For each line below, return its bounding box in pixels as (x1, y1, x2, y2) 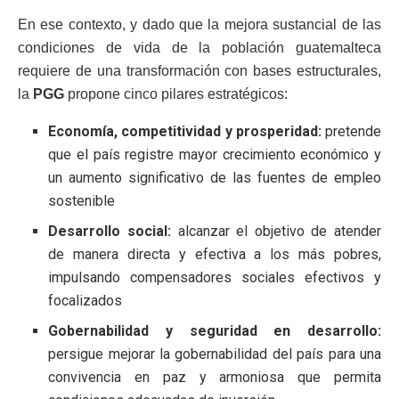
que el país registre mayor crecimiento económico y (48, 145, 381, 163)
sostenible (48, 191, 116, 209)
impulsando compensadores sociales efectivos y (48, 268, 381, 286)
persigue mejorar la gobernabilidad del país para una (48, 345, 381, 362)
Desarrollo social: (48, 222, 171, 240)
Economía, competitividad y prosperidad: (48, 122, 322, 140)
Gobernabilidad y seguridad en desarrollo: (48, 322, 381, 339)
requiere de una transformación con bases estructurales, (18, 62, 381, 78)
